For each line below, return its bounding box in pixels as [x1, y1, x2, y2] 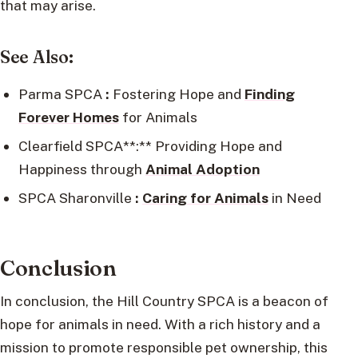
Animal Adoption [145, 160, 260, 177]
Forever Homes [18, 108, 119, 125]
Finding [244, 85, 295, 102]
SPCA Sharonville [18, 189, 135, 206]
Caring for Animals [141, 189, 268, 206]
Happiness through [18, 160, 145, 177]
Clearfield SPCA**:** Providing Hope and [18, 137, 282, 154]
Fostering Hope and [109, 85, 245, 102]
